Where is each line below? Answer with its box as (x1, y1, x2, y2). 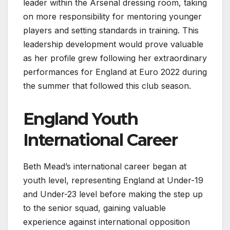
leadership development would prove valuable (23, 39, 203, 49)
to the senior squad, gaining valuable (23, 202, 166, 213)
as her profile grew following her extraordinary (23, 52, 207, 63)
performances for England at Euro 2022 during (23, 66, 207, 77)
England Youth (23, 108, 138, 129)
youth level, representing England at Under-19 (23, 175, 203, 185)
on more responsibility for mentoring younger (23, 11, 202, 22)
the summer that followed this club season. (23, 80, 191, 91)
